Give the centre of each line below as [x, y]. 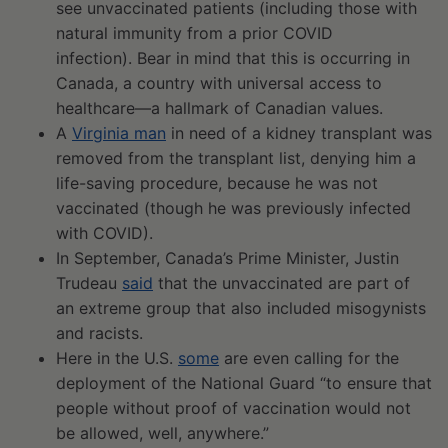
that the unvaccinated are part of [281, 282]
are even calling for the [309, 357]
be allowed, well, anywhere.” [162, 432]
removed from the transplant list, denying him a [236, 157]
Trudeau [89, 282]
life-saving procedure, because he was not [217, 182]
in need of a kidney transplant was [299, 132]
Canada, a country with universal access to [219, 82]
